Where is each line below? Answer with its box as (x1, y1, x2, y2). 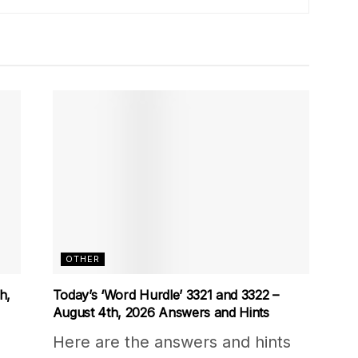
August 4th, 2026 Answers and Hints (52, 304, 269, 321)
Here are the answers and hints (52, 332, 291, 352)
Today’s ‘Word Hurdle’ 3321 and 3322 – (52, 287, 279, 304)
